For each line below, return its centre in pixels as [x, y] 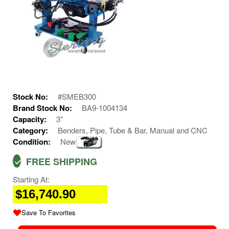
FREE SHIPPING [60, 162]
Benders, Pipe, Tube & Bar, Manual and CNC [133, 130]
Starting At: [31, 179]
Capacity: [31, 119]
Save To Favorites [49, 213]
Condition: [33, 142]
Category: [31, 131]
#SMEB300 [77, 97]
